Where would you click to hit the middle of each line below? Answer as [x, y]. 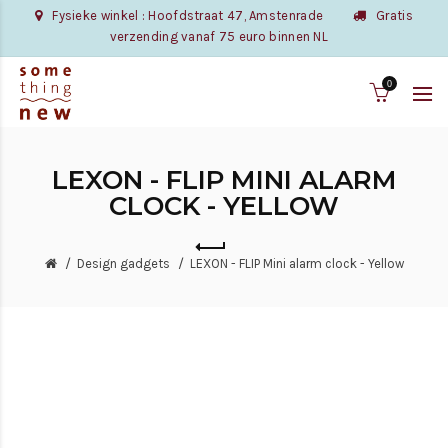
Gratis [389, 15]
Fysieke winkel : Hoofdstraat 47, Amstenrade [183, 15]
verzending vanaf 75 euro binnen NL [219, 36]
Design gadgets [123, 263]
